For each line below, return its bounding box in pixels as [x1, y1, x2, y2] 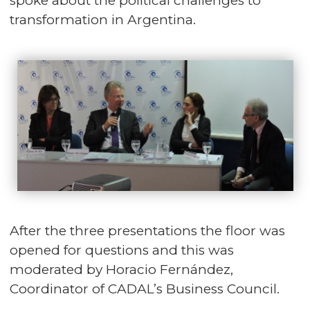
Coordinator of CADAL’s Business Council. [10, 281, 280, 298]
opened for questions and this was [10, 242, 234, 259]
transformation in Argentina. [10, 11, 196, 28]
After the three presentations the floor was [10, 223, 285, 239]
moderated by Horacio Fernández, [10, 262, 233, 278]
